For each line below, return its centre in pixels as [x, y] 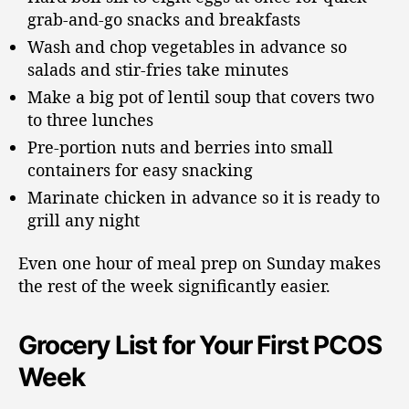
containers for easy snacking [140, 169]
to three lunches [90, 119]
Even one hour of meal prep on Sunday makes [199, 263]
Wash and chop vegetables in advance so [187, 46]
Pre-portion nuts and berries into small [180, 147]
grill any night [84, 220]
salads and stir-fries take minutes [158, 69]
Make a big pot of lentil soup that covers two [201, 96]
